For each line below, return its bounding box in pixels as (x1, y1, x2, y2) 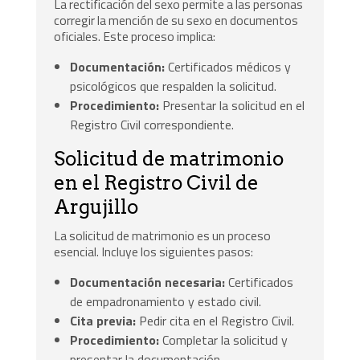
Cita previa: (70, 310, 137, 330)
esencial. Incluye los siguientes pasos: (54, 242, 254, 262)
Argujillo (54, 195, 139, 219)
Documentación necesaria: (70, 272, 226, 292)
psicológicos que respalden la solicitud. (70, 76, 277, 96)
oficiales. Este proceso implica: (54, 27, 216, 47)
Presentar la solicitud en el (159, 96, 305, 116)
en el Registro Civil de (54, 171, 260, 195)
